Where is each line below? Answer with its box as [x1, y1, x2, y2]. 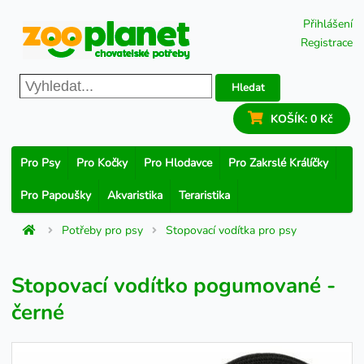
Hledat [231, 80, 265, 95]
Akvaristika [107, 188, 162, 203]
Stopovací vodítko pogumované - [11, 271, 336, 300]
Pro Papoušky [20, 188, 91, 203]
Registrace [301, 35, 353, 50]
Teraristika [179, 188, 230, 203]
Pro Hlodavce [144, 155, 212, 171]
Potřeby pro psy [62, 223, 144, 238]
